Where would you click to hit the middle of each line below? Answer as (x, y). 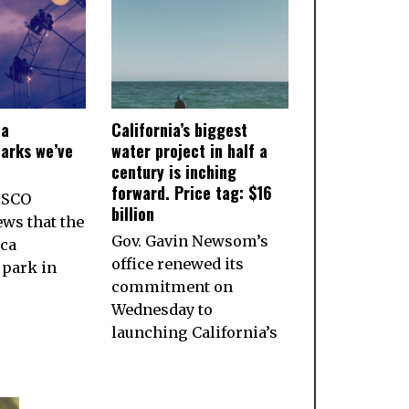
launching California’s (195, 332)
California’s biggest (180, 129)
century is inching (174, 171)
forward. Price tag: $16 (192, 192)
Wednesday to (163, 309)
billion (133, 213)
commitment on (173, 286)
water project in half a (190, 150)
